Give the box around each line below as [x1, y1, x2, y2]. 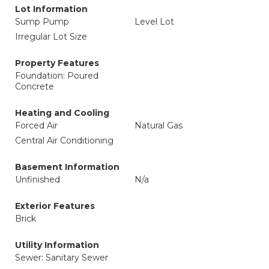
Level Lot [134, 16, 174, 27]
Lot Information [15, 4, 88, 14]
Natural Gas [134, 120, 183, 131]
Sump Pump [15, 16, 69, 27]
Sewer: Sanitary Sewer [15, 252, 108, 263]
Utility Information [15, 240, 99, 250]
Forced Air [15, 120, 58, 131]
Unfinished [15, 174, 60, 185]
